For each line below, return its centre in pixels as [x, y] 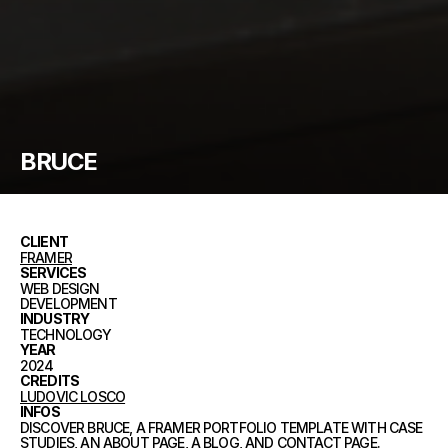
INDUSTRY [55, 318]
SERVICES [53, 272]
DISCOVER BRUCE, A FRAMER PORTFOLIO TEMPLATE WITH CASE [221, 427]
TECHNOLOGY [66, 334]
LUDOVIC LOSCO [73, 396]
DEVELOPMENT [68, 303]
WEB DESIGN [60, 288]
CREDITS [50, 380]
